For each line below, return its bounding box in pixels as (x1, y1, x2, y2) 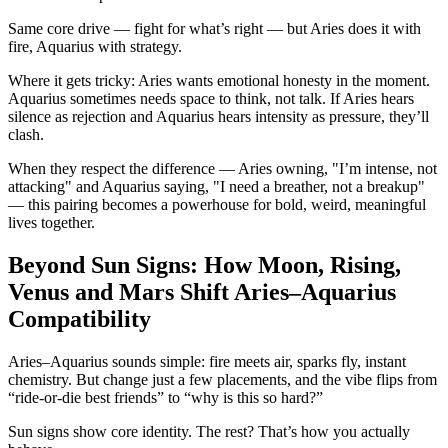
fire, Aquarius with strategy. (8, 38, 182, 56)
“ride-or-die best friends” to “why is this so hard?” (8, 388, 323, 406)
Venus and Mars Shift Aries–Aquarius (8, 278, 396, 305)
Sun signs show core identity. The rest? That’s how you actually (8, 422, 410, 440)
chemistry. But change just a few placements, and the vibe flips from (8, 370, 437, 388)
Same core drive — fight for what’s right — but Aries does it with (8, 20, 421, 38)
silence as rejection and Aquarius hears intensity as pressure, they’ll (8, 108, 429, 126)
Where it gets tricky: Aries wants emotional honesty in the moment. (8, 72, 430, 90)
